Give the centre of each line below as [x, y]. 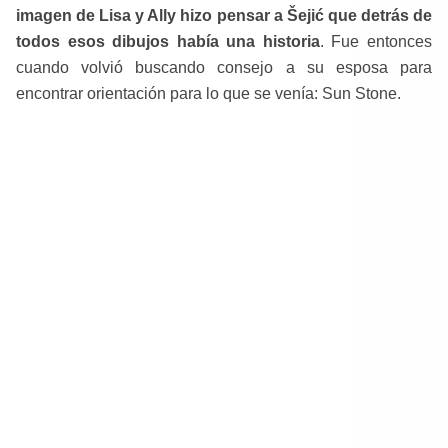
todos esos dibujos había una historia [168, 41]
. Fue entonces [376, 41]
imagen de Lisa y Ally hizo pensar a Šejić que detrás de [224, 15]
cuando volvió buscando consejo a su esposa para [224, 67]
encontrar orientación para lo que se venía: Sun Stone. [208, 93]
